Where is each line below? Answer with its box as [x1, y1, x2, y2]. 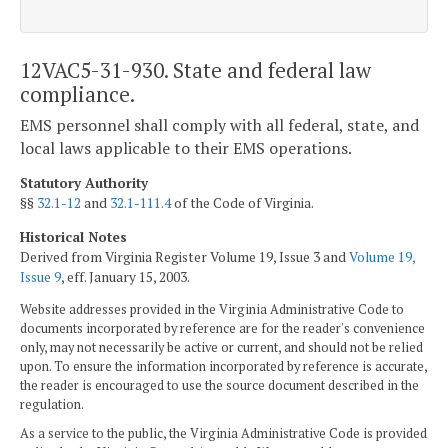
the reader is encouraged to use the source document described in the [20, 377, 419, 395]
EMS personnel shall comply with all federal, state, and [20, 114, 419, 137]
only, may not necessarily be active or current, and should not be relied [20, 339, 423, 357]
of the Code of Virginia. [171, 193, 314, 212]
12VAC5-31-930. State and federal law [20, 55, 371, 84]
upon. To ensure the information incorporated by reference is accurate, [20, 358, 427, 376]
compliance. [20, 79, 135, 108]
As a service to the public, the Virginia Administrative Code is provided [20, 425, 427, 443]
